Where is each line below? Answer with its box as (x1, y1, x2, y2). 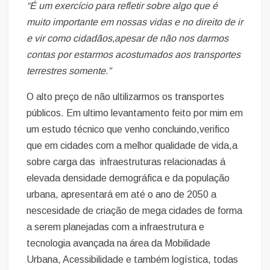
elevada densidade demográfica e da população (27, 172, 230, 183)
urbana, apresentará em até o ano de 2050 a (27, 189, 217, 199)
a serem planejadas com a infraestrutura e (27, 221, 205, 232)
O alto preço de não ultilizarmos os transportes (27, 91, 225, 102)
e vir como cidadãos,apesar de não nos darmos (27, 33, 229, 43)
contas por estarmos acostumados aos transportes (27, 49, 241, 60)
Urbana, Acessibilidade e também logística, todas (27, 254, 239, 265)
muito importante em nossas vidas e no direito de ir (27, 16, 243, 27)
